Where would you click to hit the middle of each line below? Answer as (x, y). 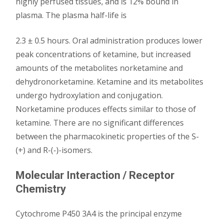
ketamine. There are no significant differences (100, 123)
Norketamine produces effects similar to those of (106, 109)
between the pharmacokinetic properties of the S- (107, 136)
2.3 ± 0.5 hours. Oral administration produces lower (109, 41)
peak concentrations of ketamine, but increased (103, 54)
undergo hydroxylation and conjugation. (89, 95)
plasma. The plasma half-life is (71, 15)
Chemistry (41, 189)
